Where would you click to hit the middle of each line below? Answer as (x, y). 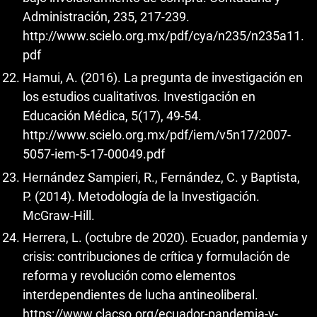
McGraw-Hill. (59, 215)
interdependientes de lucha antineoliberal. (140, 295)
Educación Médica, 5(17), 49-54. (112, 116)
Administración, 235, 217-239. (106, 16)
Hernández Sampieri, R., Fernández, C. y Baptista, (161, 177)
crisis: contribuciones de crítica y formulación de (156, 257)
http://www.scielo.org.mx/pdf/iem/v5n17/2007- (157, 135)
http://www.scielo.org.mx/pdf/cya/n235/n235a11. (163, 35)
